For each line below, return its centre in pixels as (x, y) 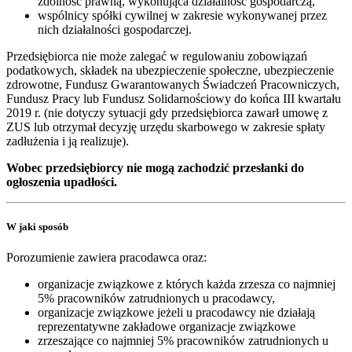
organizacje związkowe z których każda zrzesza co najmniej (187, 284)
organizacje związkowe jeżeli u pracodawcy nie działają (176, 312)
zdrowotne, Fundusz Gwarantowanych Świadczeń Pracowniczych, (173, 84)
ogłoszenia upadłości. (62, 181)
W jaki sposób (37, 226)
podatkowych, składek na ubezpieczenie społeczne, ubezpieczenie (170, 70)
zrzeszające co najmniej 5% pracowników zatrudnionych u (183, 340)
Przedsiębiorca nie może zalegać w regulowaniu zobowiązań (157, 56)
